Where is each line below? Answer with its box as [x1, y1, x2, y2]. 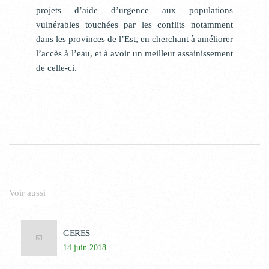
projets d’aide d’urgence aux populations [36, 5, 233, 15]
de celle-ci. [36, 63, 77, 73]
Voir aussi [9, 188, 46, 198]
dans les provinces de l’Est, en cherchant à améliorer [36, 34, 233, 44]
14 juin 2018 [63, 243, 106, 252]
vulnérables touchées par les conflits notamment [36, 20, 233, 29]
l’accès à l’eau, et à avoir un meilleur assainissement [36, 49, 233, 58]
